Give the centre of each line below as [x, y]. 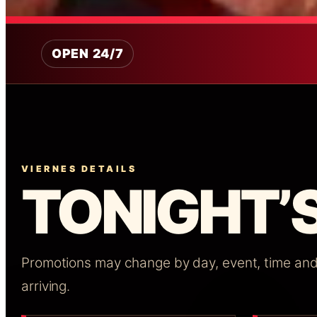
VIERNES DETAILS [79, 168]
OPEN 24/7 [88, 53]
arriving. [46, 286]
